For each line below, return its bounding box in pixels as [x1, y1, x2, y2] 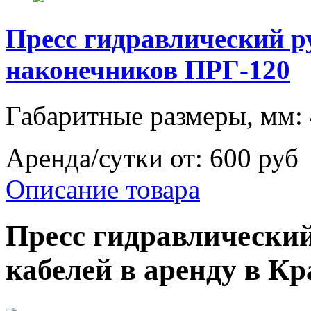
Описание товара [6, 174, 200, 205]
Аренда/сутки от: [6, 143, 210, 174]
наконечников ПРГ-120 [6, 54, 290, 85]
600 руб [210, 143, 299, 174]
